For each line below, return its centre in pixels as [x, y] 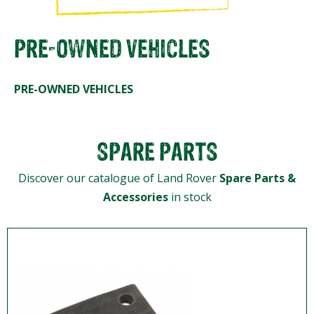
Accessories [135, 197]
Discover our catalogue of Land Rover [119, 178]
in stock [190, 197]
